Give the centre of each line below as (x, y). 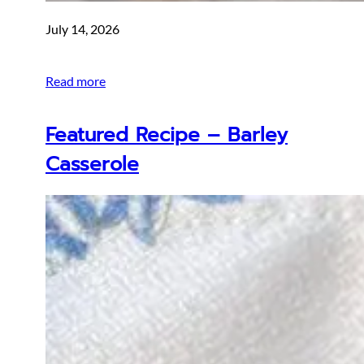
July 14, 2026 (82, 28)
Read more (76, 80)
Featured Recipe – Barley (167, 134)
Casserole (92, 164)
